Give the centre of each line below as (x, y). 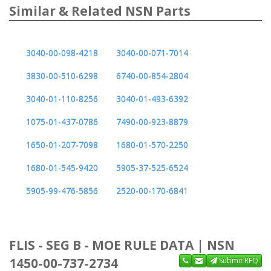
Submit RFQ (238, 260)
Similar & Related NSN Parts (100, 11)
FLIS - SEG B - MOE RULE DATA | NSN (122, 245)
